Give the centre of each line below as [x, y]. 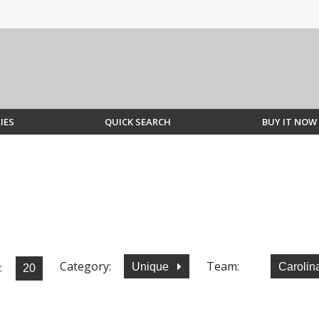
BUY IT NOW [289, 122]
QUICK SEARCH [138, 122]
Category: [85, 266]
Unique [152, 266]
